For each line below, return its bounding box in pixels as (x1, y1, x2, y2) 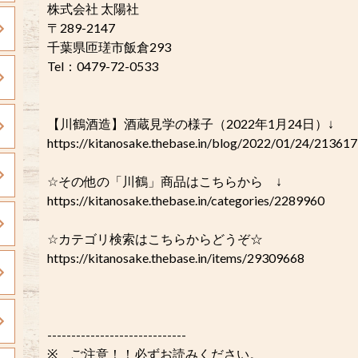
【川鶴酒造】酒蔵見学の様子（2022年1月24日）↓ (47, 116, 334, 131)
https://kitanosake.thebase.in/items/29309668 (47, 250, 304, 265)
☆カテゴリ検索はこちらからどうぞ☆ (47, 231, 263, 246)
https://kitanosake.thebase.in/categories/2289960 (47, 193, 324, 208)
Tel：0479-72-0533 (47, 58, 158, 74)
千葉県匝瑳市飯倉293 (47, 39, 171, 54)
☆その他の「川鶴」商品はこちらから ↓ (47, 173, 282, 189)
